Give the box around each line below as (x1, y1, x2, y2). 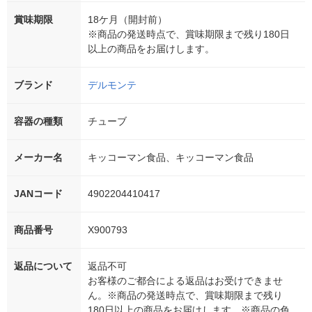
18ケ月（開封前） (88, 14, 167, 26)
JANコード (14, 188, 63, 200)
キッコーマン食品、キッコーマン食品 (88, 152, 253, 164)
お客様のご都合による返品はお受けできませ (88, 275, 283, 287)
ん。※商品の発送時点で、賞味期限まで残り (88, 290, 283, 302)
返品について (14, 260, 72, 272)
